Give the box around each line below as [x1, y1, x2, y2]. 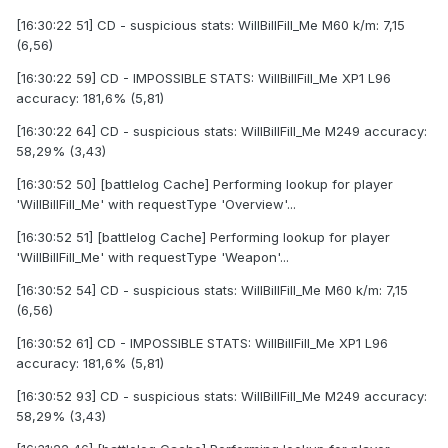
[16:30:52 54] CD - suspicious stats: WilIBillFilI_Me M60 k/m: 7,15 [16, 282, 408, 299]
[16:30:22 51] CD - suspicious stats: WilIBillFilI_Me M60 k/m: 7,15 [16, 17, 405, 34]
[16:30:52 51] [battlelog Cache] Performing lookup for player [16, 229, 390, 246]
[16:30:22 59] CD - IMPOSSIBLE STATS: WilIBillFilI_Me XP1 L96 [16, 70, 391, 87]
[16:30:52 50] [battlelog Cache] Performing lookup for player [16, 176, 393, 193]
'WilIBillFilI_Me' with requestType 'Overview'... [16, 196, 296, 213]
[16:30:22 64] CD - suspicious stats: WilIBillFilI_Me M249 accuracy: [16, 123, 427, 140]
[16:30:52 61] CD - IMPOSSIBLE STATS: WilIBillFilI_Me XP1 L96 [16, 335, 388, 352]
